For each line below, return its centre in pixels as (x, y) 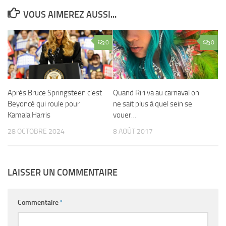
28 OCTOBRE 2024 (36, 132)
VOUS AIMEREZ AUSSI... (70, 15)
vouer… (125, 115)
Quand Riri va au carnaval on (156, 93)
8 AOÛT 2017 (133, 132)
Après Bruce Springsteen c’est (55, 93)
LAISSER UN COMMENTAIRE (63, 172)
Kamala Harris (29, 115)
